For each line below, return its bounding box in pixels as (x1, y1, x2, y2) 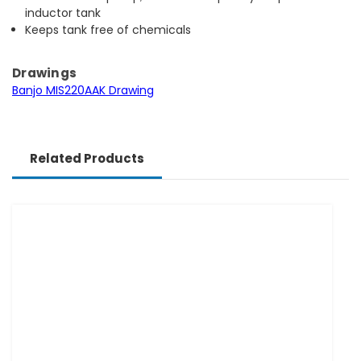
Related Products (30, 149, 144, 167)
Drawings (12, 64, 77, 81)
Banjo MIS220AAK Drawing (12, 81, 154, 98)
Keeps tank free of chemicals (25, 21, 192, 38)
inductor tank (25, 4, 102, 21)
